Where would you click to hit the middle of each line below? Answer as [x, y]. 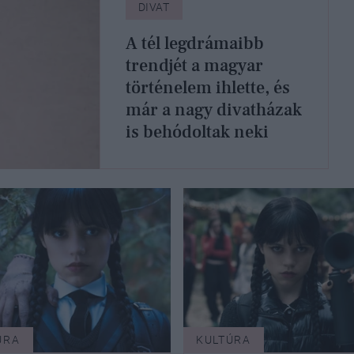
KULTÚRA [224, 339]
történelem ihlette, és [207, 88]
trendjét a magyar [194, 66]
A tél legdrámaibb [194, 44]
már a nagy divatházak [213, 110]
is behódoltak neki [197, 132]
